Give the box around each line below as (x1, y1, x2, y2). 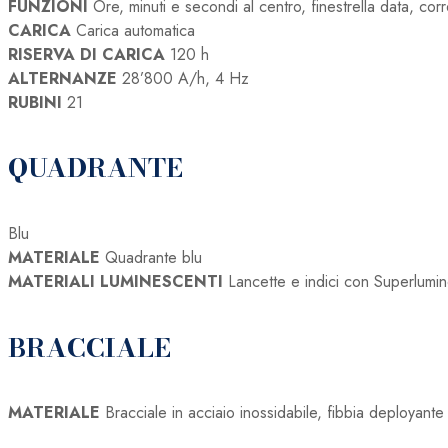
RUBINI (8, 90, 62, 114)
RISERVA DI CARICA (8, 42, 165, 66)
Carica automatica (71, 18, 195, 42)
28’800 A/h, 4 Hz (117, 66, 249, 90)
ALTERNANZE (8, 66, 117, 90)
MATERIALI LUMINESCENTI (8, 269, 223, 293)
